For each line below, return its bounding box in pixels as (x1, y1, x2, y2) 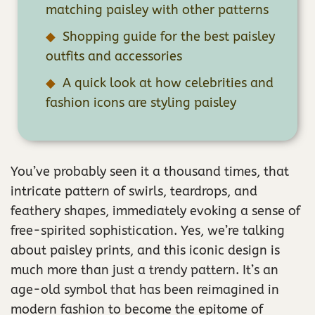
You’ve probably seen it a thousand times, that (11, 163, 289, 179)
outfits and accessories (46, 48, 182, 64)
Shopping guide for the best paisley (63, 28, 275, 44)
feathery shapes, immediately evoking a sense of (11, 202, 300, 219)
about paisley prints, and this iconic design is (11, 242, 280, 258)
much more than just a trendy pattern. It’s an (11, 262, 278, 278)
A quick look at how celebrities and (63, 75, 274, 91)
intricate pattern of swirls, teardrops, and (11, 183, 257, 199)
